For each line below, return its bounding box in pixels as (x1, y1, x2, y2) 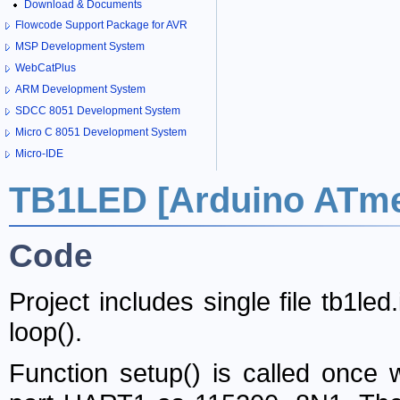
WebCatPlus (15, 62, 76, 75)
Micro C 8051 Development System (15, 126, 187, 139)
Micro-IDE (15, 147, 63, 161)
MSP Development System (15, 40, 145, 54)
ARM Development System (15, 83, 146, 96)
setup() (120, 357, 202, 387)
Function (9, 357, 121, 387)
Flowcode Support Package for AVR (15, 19, 187, 32)
